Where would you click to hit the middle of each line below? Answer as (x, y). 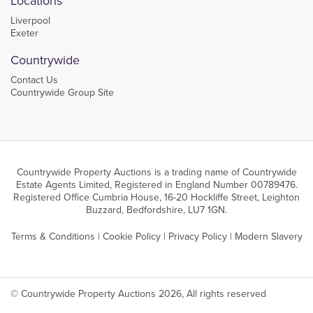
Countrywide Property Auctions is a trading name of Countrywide (156, 172)
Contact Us (34, 79)
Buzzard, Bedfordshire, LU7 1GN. (156, 209)
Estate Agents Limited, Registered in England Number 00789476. (156, 184)
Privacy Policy (197, 236)
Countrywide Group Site (62, 92)
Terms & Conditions (53, 236)
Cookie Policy (131, 236)
